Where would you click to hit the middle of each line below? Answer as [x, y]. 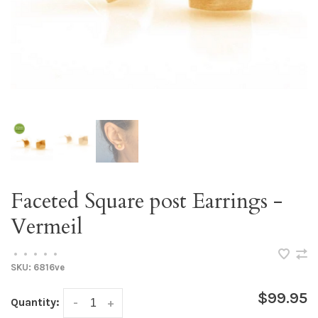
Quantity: [35, 302]
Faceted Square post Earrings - [147, 201]
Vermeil [46, 227]
